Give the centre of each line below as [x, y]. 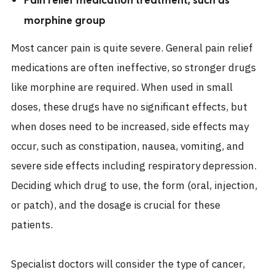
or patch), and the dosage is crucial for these [116, 205]
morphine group [65, 20]
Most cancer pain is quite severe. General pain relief [132, 48]
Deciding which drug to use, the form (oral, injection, [134, 186]
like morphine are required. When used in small [122, 87]
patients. [32, 225]
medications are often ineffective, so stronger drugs [134, 68]
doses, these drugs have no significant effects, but [129, 107]
